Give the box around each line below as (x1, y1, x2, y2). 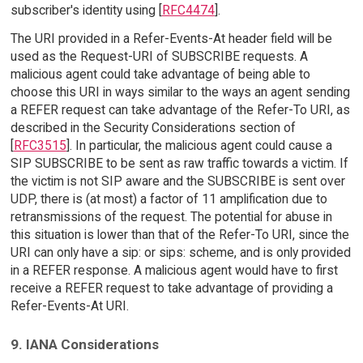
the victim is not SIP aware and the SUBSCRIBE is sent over (10, 173, 345, 190)
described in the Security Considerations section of (10, 120, 296, 136)
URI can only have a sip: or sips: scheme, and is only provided (10, 245, 351, 261)
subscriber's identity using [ (10, 2, 162, 19)
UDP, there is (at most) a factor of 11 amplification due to (10, 191, 327, 207)
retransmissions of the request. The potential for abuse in (10, 209, 332, 225)
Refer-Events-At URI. (10, 298, 129, 314)
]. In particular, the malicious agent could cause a (66, 138, 332, 154)
